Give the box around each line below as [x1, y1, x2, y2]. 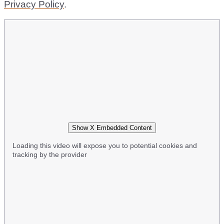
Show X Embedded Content [72, 123, 152, 131]
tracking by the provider [12, 150, 87, 158]
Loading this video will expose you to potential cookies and [12, 141, 197, 149]
